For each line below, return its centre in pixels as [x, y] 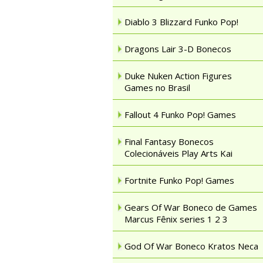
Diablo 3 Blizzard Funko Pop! [181, 22]
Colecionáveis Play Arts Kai [178, 153]
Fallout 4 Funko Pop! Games [180, 114]
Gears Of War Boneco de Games [191, 207]
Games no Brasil [157, 87]
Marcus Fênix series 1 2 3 [176, 219]
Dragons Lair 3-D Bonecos [178, 49]
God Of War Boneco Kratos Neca [191, 246]
